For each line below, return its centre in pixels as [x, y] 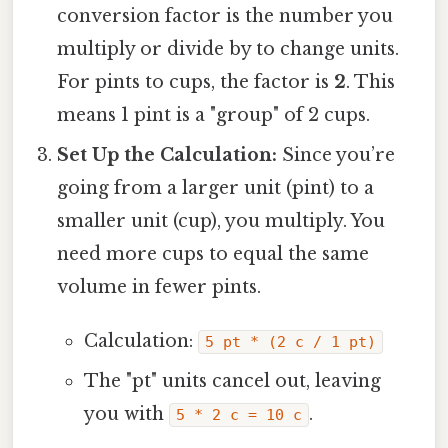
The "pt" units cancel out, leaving [232, 380]
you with [126, 413]
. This [371, 81]
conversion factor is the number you [225, 15]
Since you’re [336, 154]
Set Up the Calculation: [167, 154]
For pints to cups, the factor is [196, 81]
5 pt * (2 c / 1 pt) [290, 341]
